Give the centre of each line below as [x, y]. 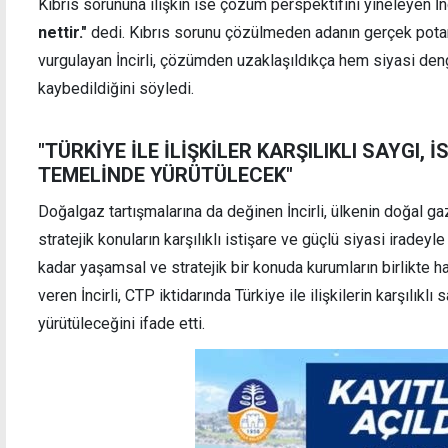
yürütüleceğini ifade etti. [121, 324]
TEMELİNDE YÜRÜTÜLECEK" [165, 175]
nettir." [62, 32]
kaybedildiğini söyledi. [116, 88]
